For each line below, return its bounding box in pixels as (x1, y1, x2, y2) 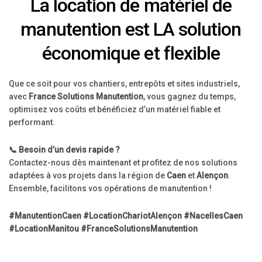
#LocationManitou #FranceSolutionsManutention (9, 224, 198, 233)
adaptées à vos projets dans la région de (9, 171, 167, 180)
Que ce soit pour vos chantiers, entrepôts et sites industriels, (9, 79, 240, 88)
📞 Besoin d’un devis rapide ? (9, 145, 120, 154)
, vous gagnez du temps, (143, 92, 236, 101)
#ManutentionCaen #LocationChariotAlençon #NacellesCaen (9, 211, 243, 220)
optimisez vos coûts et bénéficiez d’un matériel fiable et (9, 105, 220, 114)
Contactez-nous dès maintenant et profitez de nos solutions (9, 158, 237, 167)
